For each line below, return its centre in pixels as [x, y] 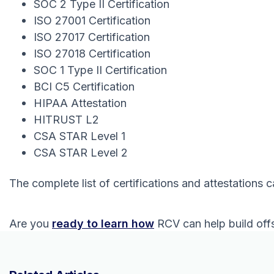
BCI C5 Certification [84, 86]
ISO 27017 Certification [92, 37]
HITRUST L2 [66, 119]
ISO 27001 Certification [92, 20]
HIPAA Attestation [80, 103]
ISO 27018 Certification [92, 53]
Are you [31, 223]
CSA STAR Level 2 [81, 152]
